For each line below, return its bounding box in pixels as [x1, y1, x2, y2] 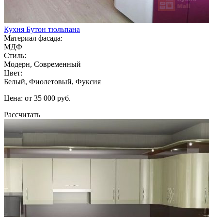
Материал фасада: [4, 33, 62, 42]
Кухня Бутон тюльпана [4, 25, 80, 33]
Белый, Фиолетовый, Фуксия [4, 77, 101, 86]
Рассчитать [4, 110, 40, 119]
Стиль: [4, 51, 26, 60]
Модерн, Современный [4, 60, 81, 68]
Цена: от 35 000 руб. [4, 93, 71, 102]
